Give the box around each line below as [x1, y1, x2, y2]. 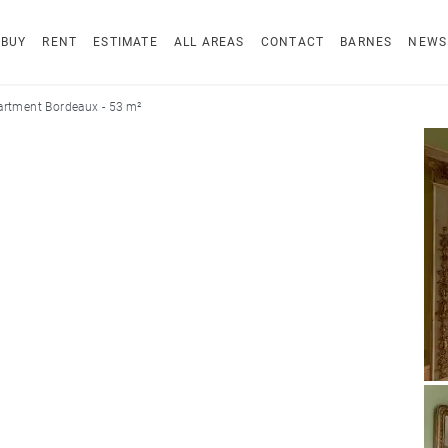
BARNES [340, 35, 393, 49]
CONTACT [260, 35, 325, 49]
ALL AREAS [173, 35, 245, 49]
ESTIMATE [93, 35, 158, 49]
